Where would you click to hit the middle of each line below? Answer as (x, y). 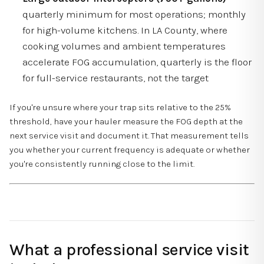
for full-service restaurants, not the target (115, 77)
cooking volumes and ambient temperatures (124, 46)
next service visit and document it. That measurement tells (129, 135)
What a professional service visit (129, 250)
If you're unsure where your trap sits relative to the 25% (120, 107)
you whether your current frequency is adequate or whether (130, 149)
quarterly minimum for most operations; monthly (134, 14)
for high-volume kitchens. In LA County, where (125, 30)
